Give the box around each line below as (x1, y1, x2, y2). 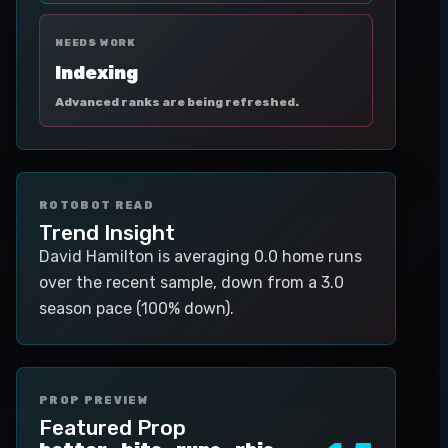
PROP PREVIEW (39, 394, 148, 407)
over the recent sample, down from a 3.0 (39, 273, 344, 292)
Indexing (55, 62, 138, 84)
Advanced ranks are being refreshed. (55, 95, 299, 109)
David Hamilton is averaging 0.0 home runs (39, 247, 362, 266)
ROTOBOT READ (39, 199, 154, 212)
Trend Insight (39, 220, 175, 245)
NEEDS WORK (55, 37, 136, 49)
